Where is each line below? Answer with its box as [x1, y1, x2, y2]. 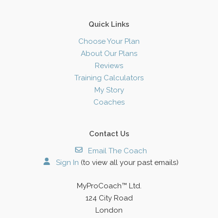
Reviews [95, 61, 123, 70]
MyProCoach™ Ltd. [76, 182, 142, 190]
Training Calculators [74, 73, 144, 82]
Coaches [93, 98, 125, 107]
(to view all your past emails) [79, 158, 179, 167]
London [95, 206, 123, 215]
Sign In [54, 158, 79, 167]
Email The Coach [86, 146, 147, 155]
